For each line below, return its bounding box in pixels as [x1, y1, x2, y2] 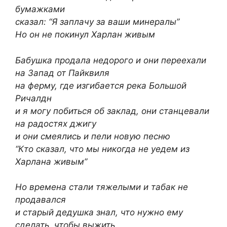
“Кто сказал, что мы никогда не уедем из [15, 143, 190, 154]
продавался [15, 195, 66, 205]
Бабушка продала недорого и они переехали [15, 55, 206, 65]
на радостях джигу [15, 118, 96, 129]
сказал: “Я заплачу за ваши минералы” [15, 17, 179, 27]
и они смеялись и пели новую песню [15, 131, 170, 141]
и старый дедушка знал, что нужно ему [15, 207, 183, 217]
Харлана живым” [15, 156, 87, 167]
